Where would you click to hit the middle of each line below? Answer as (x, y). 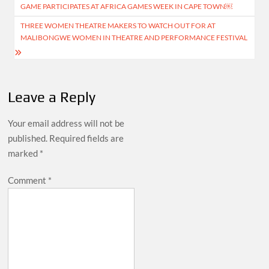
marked (24, 153)
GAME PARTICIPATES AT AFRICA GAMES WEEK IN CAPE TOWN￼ (127, 7)
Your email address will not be (66, 123)
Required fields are (87, 138)
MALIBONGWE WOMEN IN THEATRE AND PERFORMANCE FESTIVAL (134, 38)
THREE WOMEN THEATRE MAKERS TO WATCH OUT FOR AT (118, 26)
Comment (28, 180)
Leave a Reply (52, 97)
